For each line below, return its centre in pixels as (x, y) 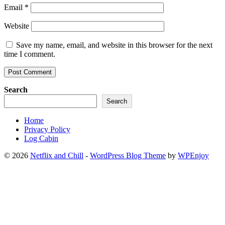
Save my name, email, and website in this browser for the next (114, 45)
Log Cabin (41, 139)
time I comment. (30, 54)
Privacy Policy (47, 130)
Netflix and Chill (57, 156)
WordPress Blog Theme (128, 156)
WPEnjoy (193, 156)
